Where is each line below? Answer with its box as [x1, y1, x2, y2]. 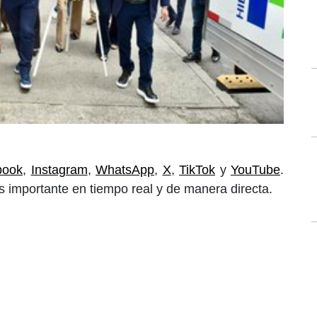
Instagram [30, 163, 88, 177]
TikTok [179, 163, 215, 177]
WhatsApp [96, 163, 154, 177]
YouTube [231, 163, 280, 177]
